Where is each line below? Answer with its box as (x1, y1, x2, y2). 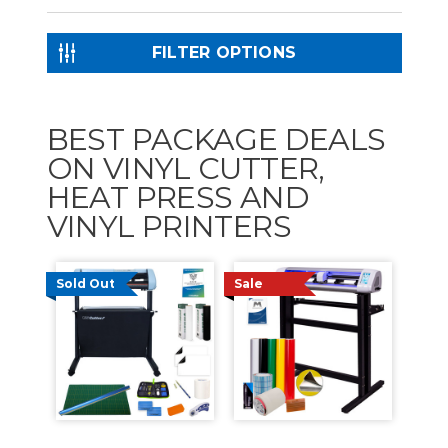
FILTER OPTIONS (151, 43, 297, 62)
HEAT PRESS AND (46, 178, 310, 216)
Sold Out (56, 275, 115, 291)
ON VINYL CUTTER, (46, 149, 325, 187)
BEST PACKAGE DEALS (46, 120, 386, 158)
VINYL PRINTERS (46, 207, 292, 245)
